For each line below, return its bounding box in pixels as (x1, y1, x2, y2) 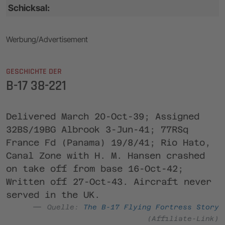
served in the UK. (6, 189, 100, 200)
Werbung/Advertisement (6, 34, 88, 44)
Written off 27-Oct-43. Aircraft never (6, 176, 211, 187)
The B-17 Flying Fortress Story (83, 202, 219, 211)
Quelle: (47, 202, 83, 211)
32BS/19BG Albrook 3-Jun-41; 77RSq (6, 124, 188, 135)
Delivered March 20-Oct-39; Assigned (6, 111, 199, 122)
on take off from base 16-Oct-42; (6, 163, 183, 174)
